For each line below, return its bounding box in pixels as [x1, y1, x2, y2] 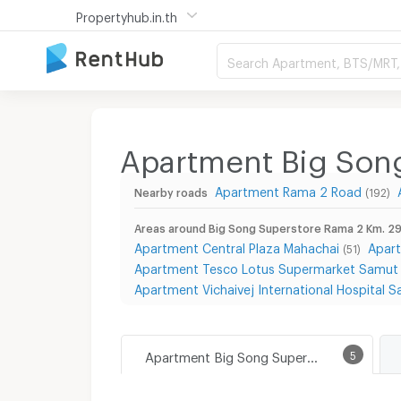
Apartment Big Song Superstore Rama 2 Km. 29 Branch [306, 348, 318, 360]
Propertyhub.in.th [76, 10, 177, 20]
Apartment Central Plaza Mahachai [134, 241, 339, 251]
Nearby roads [134, 185, 208, 195]
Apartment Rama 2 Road [215, 184, 362, 194]
